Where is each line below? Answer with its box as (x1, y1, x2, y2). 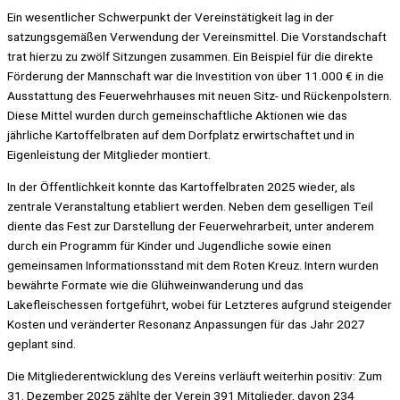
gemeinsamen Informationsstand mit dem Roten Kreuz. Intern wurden (7, 257, 379, 272)
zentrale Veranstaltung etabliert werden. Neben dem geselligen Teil (7, 198, 373, 213)
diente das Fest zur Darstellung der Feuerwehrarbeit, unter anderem (7, 218, 374, 233)
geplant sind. (7, 336, 76, 351)
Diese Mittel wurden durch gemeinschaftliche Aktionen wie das (7, 108, 347, 123)
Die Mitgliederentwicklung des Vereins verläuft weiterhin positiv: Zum (7, 368, 382, 383)
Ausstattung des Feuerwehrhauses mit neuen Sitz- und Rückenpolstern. (7, 88, 392, 104)
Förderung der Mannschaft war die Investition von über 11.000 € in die (7, 69, 384, 84)
